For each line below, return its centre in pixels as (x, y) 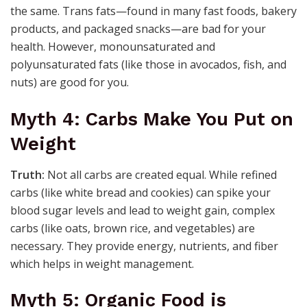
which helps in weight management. (102, 263)
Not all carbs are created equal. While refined (161, 174)
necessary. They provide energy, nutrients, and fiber (144, 246)
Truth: (27, 174)
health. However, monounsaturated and (113, 47)
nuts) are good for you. (70, 83)
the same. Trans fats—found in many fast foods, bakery (153, 11)
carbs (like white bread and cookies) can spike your (140, 192)
